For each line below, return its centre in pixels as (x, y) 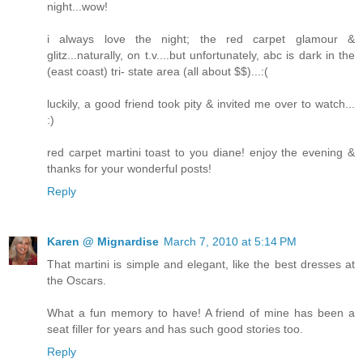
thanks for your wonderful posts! (129, 169)
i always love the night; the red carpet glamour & (201, 39)
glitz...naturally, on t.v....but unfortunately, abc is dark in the (201, 56)
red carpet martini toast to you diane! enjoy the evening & (201, 153)
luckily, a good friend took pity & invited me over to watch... (201, 104)
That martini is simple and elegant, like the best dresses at (201, 265)
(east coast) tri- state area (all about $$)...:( (158, 72)
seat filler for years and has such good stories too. (175, 329)
